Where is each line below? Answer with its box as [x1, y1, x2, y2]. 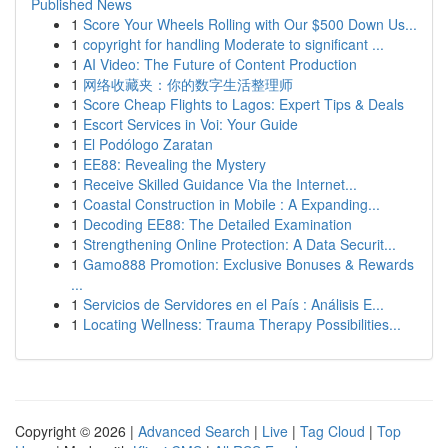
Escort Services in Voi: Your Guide [83, 114, 298, 134]
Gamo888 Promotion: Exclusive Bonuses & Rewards [83, 254, 414, 274]
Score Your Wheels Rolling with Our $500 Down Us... [83, 14, 417, 34]
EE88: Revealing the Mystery [83, 154, 266, 174]
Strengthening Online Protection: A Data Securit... [83, 234, 396, 254]
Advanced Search [138, 421, 250, 441]
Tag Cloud [300, 421, 365, 441]
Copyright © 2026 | [15, 421, 138, 441]
